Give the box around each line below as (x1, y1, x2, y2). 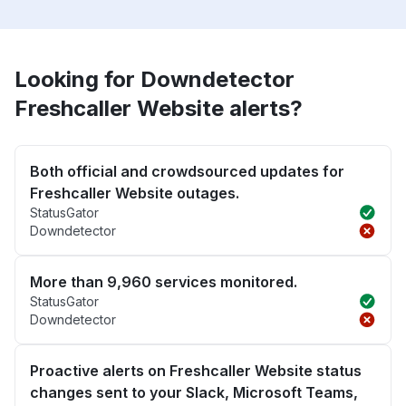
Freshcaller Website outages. (30, 184, 239, 203)
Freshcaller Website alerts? (14, 95, 303, 122)
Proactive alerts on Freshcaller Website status (30, 362, 362, 381)
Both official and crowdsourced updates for (30, 162, 344, 181)
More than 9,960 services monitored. (30, 273, 297, 292)
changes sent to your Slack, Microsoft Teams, (30, 383, 358, 402)
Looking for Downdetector (14, 66, 295, 93)
